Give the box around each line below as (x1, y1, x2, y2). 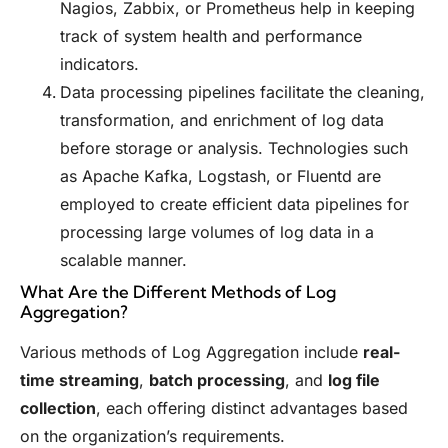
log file (328, 370, 380, 391)
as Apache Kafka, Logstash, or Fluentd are (60, 166, 381, 187)
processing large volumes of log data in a (60, 222, 374, 243)
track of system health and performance (60, 26, 362, 47)
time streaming (20, 370, 139, 391)
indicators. (60, 54, 139, 75)
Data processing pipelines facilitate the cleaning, (60, 82, 425, 103)
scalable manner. (60, 250, 187, 271)
